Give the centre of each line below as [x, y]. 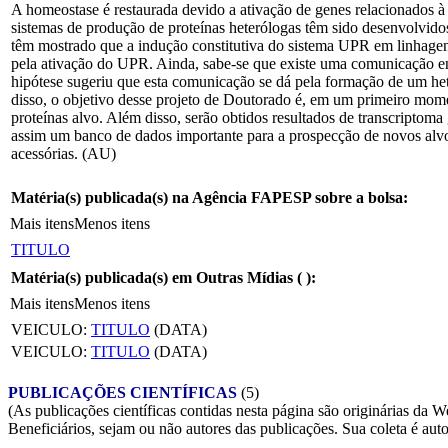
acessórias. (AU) [63, 153]
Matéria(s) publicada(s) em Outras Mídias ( [158, 277]
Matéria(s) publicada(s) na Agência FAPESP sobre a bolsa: [209, 197]
